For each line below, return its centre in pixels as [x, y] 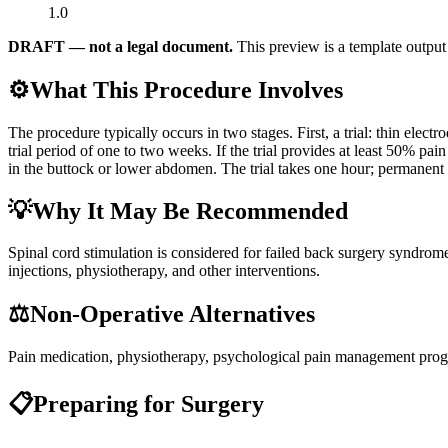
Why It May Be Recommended [190, 210]
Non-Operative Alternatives [172, 314]
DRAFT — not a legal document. [120, 46]
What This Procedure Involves [186, 89]
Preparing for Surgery [148, 404]
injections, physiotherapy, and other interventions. [164, 271]
